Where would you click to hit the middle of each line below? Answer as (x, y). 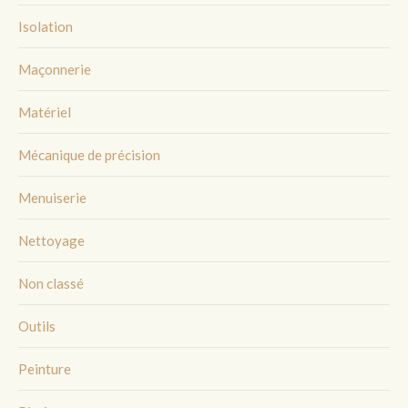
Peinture (45, 369)
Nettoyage (51, 241)
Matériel (45, 112)
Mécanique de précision (89, 155)
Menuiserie (52, 198)
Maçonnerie (55, 69)
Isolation (46, 26)
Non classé (51, 284)
